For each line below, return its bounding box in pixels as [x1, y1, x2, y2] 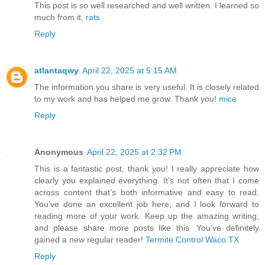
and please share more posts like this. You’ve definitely [34, 223, 259, 233]
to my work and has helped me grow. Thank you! [34, 94, 219, 104]
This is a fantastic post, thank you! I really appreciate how [34, 164, 259, 174]
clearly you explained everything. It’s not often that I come [34, 176, 259, 186]
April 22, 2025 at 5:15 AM [82, 66, 177, 76]
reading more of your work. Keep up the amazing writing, [34, 211, 259, 221]
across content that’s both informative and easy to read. [34, 188, 259, 198]
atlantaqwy [34, 66, 79, 76]
